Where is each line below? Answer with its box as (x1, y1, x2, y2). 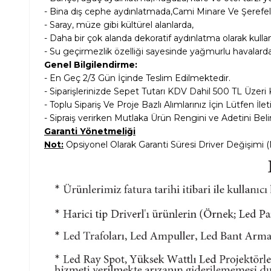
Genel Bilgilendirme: (44, 59, 137, 71)
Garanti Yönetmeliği (44, 126, 135, 137)
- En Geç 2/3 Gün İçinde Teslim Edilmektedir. (44, 73, 230, 84)
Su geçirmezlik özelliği (50, 46, 143, 57)
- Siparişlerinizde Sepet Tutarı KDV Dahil (44, 86, 213, 97)
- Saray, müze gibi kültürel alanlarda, (44, 19, 194, 31)
